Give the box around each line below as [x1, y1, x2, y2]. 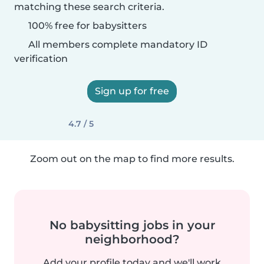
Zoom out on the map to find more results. [29, 153, 235, 164]
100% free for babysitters [26, 20, 147, 31]
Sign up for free [95, 85, 169, 97]
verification [14, 53, 68, 64]
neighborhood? [84, 232, 180, 246]
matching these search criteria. [14, 1, 164, 12]
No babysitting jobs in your [49, 218, 215, 232]
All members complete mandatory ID [26, 39, 207, 50]
